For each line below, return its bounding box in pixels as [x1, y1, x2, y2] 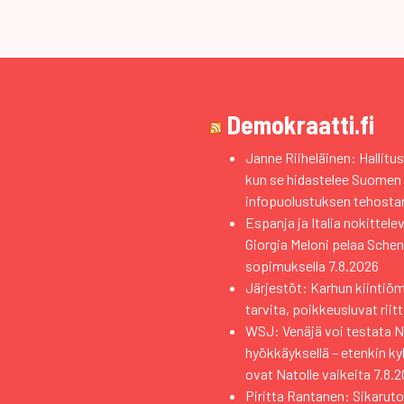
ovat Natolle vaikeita [245, 365, 371, 382]
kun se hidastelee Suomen [245, 170, 401, 188]
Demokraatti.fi [227, 109, 374, 140]
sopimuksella [245, 257, 326, 274]
